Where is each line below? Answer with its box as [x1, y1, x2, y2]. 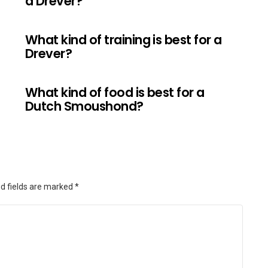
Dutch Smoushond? [25, 97, 144, 115]
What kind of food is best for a [25, 83, 205, 101]
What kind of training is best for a [25, 31, 222, 48]
